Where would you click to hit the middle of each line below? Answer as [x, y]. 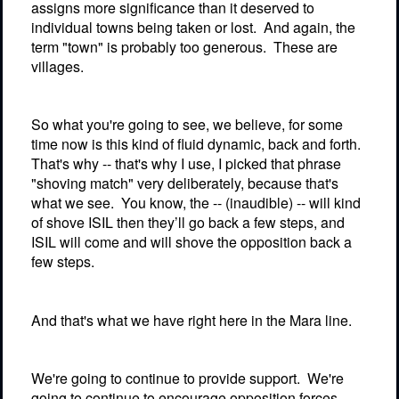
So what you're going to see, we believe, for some [187, 125]
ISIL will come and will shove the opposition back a [191, 242]
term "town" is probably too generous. [149, 46]
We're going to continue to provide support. [166, 378]
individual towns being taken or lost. [144, 27]
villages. [57, 66]
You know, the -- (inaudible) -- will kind [241, 203]
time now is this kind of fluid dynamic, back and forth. [196, 144]
